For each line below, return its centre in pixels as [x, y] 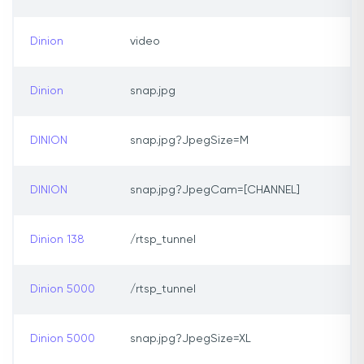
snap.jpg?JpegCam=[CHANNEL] [215, 191]
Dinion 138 [57, 240]
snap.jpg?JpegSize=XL [191, 339]
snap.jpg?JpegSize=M [189, 141]
